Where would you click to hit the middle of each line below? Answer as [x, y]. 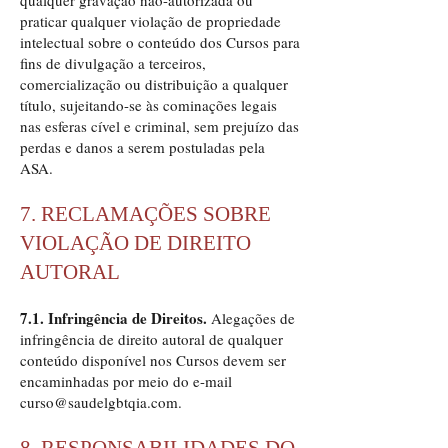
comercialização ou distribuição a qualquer [154, 84]
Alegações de [251, 318]
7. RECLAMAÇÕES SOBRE [145, 214]
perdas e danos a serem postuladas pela [142, 147]
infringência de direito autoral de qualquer [151, 339]
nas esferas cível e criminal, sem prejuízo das [159, 126]
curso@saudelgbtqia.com [99, 402]
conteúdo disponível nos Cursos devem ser [153, 360]
